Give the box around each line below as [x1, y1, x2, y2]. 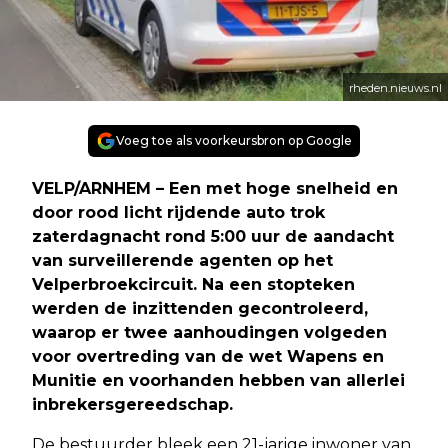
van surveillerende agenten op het [32, 251, 333, 271]
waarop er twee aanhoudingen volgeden [32, 323, 387, 343]
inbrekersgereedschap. [32, 395, 233, 415]
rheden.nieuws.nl [349, 81, 442, 96]
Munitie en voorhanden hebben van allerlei [32, 371, 405, 391]
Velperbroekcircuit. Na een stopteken [32, 275, 355, 295]
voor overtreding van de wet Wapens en [32, 347, 384, 367]
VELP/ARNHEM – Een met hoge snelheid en [32, 179, 398, 199]
